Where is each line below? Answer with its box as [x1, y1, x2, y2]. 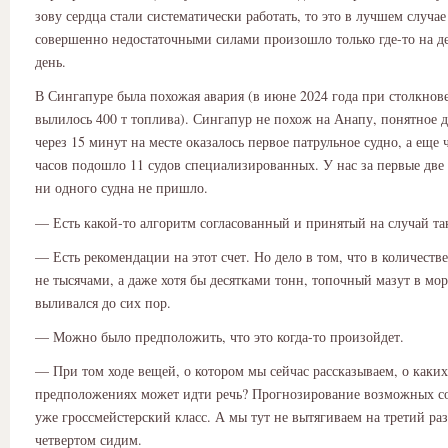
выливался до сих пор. [35, 292, 171, 312]
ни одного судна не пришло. [35, 178, 208, 198]
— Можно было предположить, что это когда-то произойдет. [35, 326, 404, 346]
